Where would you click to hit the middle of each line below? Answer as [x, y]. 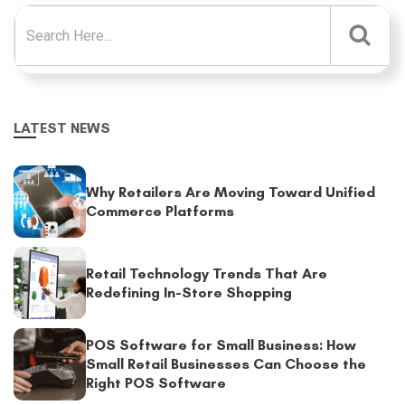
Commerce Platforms [160, 211]
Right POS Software [156, 383]
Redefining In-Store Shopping [189, 292]
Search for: [47, 14]
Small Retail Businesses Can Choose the [226, 364]
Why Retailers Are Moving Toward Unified [231, 192]
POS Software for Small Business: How [221, 345]
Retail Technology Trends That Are [207, 273]
